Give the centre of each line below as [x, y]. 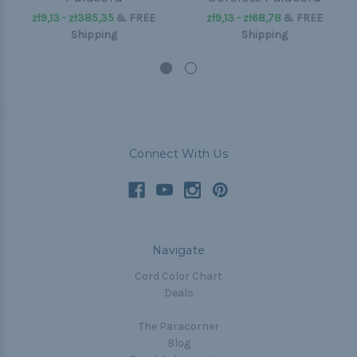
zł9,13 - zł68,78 [243, 18]
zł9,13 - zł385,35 [73, 18]
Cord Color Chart [178, 277]
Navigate [178, 251]
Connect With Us [178, 154]
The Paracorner [178, 327]
